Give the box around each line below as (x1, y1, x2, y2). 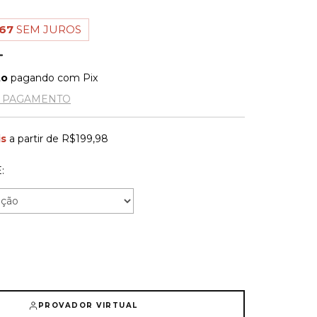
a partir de (9, 132, 62, 145)
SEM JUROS (16, 23, 82, 36)
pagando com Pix (8, 71, 98, 84)
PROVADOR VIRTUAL (38, 301, 138, 310)
